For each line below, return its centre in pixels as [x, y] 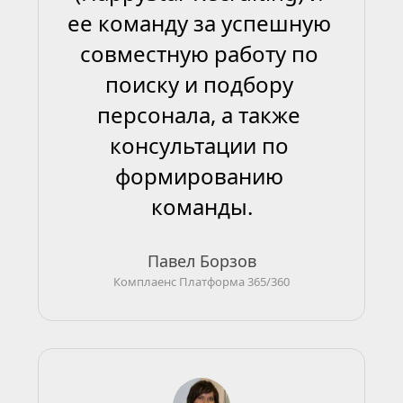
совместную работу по [199, 54]
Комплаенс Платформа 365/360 [201, 282]
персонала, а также [199, 115]
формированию [199, 176]
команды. [201, 206]
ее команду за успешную [199, 23]
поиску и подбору [199, 84]
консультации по [199, 145]
